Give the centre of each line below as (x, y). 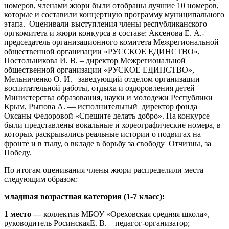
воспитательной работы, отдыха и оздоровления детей (99, 88)
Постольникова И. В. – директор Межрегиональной (95, 60)
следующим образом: (41, 179)
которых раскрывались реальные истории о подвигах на (102, 134)
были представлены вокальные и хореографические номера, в (112, 125)
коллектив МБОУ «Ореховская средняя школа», (127, 214)
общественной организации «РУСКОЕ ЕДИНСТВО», (100, 70)
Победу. (18, 152)
